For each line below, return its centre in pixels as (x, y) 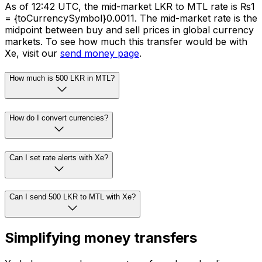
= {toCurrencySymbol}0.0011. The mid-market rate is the (131, 18)
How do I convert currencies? (59, 118)
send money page (100, 54)
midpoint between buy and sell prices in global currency (129, 30)
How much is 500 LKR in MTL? (62, 78)
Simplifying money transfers (101, 238)
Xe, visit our (32, 54)
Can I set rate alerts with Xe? (59, 157)
